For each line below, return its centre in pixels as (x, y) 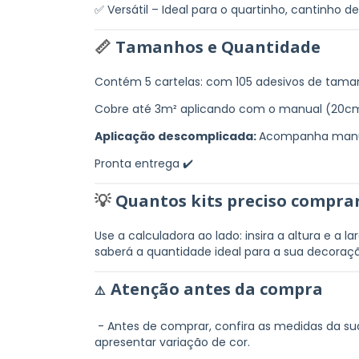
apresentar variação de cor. (172, 342)
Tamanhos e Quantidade (218, 46)
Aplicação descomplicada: (177, 136)
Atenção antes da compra (217, 288)
